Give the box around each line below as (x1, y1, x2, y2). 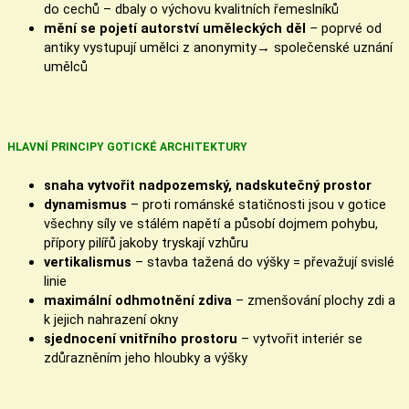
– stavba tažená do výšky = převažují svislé (135, 253, 394, 270)
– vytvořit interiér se (237, 330, 362, 347)
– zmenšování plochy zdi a (236, 291, 395, 309)
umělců (44, 58, 88, 75)
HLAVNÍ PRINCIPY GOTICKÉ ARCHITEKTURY (7, 141, 247, 154)
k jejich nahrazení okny (44, 310, 178, 328)
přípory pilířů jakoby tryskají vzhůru (44, 234, 248, 251)
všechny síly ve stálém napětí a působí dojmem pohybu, (44, 215, 378, 232)
